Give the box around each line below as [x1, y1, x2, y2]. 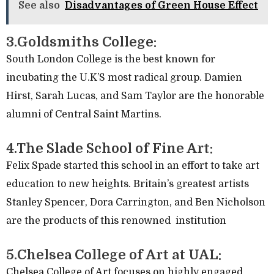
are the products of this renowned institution [6, 215, 226, 226]
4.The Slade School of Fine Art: [6, 140, 213, 156]
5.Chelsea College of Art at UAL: [6, 246, 221, 262]
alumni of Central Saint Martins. [6, 108, 161, 120]
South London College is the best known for [6, 53, 215, 65]
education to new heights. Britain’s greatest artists [6, 178, 249, 190]
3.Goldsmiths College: [6, 34, 157, 50]
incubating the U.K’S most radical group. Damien [6, 72, 242, 83]
